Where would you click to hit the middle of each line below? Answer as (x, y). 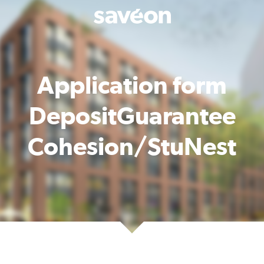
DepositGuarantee (132, 117)
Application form (132, 86)
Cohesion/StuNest (132, 147)
